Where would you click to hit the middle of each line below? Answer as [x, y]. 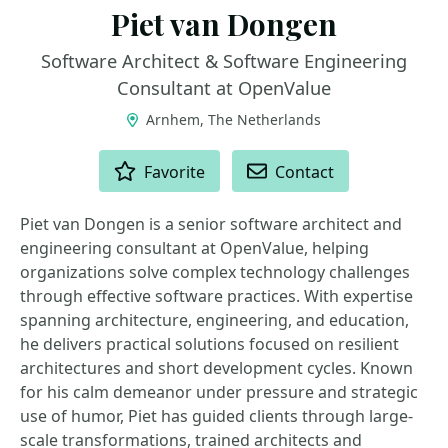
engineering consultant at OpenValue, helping [194, 248]
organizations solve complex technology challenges [215, 272]
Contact [305, 172]
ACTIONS [53, 158]
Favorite [175, 172]
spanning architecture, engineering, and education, [214, 320]
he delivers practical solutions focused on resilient [209, 344]
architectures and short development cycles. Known [216, 368]
